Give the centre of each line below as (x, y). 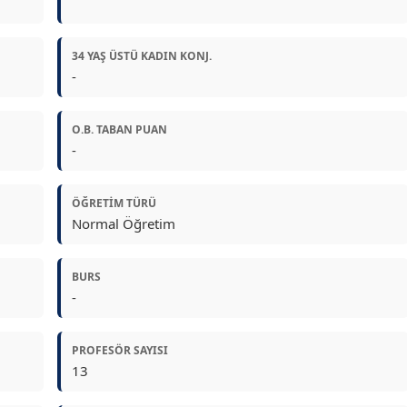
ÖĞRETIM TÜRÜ (114, 203)
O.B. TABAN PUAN (119, 129)
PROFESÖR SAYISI (119, 350)
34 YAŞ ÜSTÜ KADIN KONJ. (141, 56)
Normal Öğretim (123, 223)
